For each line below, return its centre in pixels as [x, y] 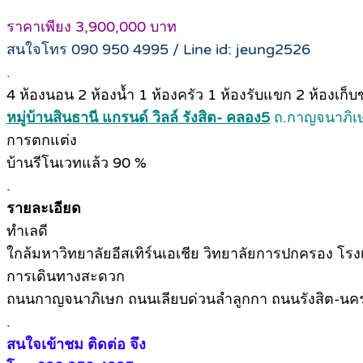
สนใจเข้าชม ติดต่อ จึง [76, 344]
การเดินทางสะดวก [66, 276]
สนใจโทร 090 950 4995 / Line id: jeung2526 [158, 49]
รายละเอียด [44, 208]
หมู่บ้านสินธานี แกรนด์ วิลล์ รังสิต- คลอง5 [138, 117]
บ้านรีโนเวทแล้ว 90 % [77, 162]
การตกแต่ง [42, 140]
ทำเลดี [27, 231]
